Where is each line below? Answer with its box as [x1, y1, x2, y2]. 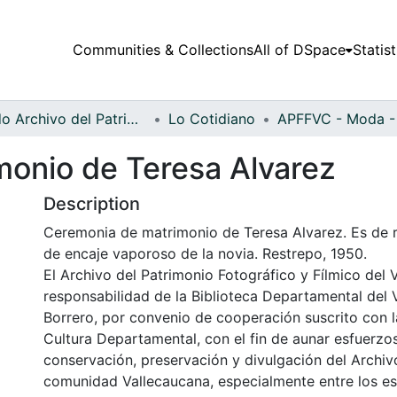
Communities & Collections [72, 41, 253, 59]
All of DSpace [253, 41, 346, 59]
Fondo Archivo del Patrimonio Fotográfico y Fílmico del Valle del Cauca [127, 109, 138, 128]
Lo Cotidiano [168, 109, 255, 128]
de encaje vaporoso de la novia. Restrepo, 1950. [43, 244, 367, 262]
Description [43, 192, 140, 214]
